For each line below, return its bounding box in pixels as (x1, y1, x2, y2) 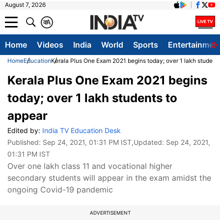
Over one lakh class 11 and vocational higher (7, 161, 172, 171)
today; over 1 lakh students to (7, 91, 177, 105)
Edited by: (7, 126, 42, 135)
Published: (7, 138, 43, 146)
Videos (37, 40, 63, 50)
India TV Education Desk (42, 126, 121, 135)
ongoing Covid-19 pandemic (7, 185, 113, 194)
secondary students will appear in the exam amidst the (7, 173, 211, 183)
